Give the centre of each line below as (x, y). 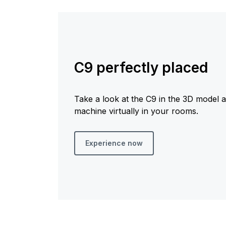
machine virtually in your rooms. (136, 111)
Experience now (114, 143)
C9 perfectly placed (141, 67)
